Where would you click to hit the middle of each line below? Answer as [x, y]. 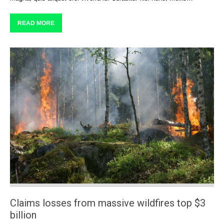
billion [23, 215]
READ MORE [36, 23]
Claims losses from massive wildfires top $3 [108, 203]
